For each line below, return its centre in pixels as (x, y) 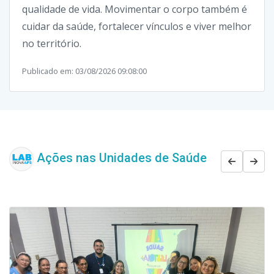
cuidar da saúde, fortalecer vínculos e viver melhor (137, 26)
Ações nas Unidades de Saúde (120, 157)
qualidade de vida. (63, 9)
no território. (52, 43)
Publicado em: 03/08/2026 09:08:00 (84, 71)
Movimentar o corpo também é (176, 9)
